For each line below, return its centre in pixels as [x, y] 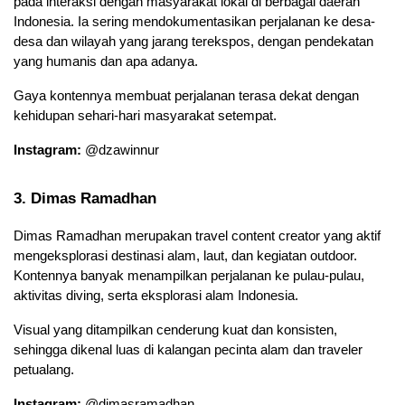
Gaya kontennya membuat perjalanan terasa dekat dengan [186, 96]
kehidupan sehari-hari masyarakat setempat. [145, 116]
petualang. [44, 369]
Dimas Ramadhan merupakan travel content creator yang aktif [197, 235]
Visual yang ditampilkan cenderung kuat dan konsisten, [175, 330]
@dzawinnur [120, 151]
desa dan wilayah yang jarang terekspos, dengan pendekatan [193, 42]
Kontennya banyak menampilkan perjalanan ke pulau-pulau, [189, 275]
